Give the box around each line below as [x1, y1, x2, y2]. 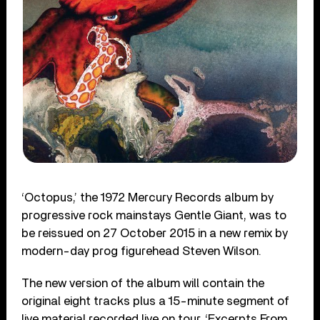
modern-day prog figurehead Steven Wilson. [21, 245, 262, 258]
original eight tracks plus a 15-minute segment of [21, 295, 290, 308]
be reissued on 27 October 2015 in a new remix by [21, 227, 289, 240]
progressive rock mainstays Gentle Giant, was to [21, 209, 287, 222]
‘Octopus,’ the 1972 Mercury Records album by [21, 191, 274, 204]
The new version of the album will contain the [21, 277, 265, 290]
